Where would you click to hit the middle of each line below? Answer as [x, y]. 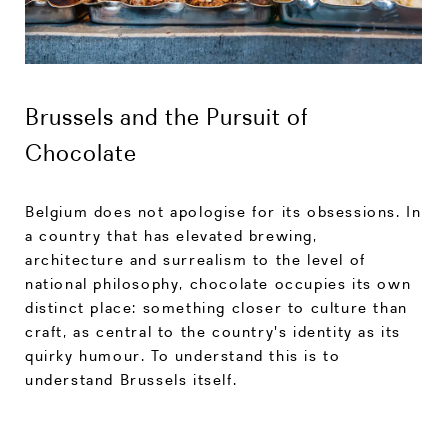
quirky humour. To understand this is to [183, 355]
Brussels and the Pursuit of [166, 116]
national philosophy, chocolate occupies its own [218, 283]
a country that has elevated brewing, [171, 235]
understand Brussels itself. [131, 379]
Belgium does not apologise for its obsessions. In [223, 211]
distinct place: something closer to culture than [216, 307]
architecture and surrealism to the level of [195, 259]
